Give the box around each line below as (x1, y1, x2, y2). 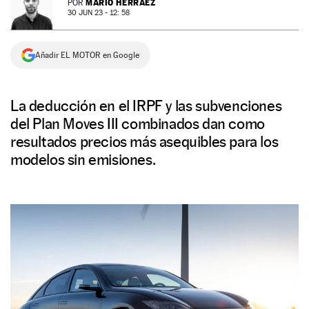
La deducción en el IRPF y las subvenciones (10, 97, 282, 114)
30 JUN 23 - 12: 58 (68, 8, 130, 17)
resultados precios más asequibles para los (10, 132, 279, 150)
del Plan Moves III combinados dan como (10, 114, 265, 132)
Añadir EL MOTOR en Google (35, 50, 139, 60)
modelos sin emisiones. (10, 150, 156, 168)
